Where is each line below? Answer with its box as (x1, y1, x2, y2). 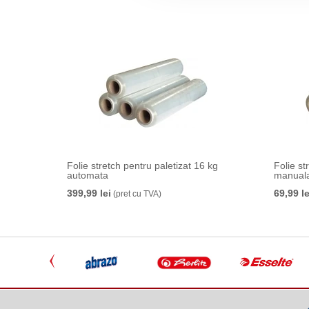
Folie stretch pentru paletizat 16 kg (67, 160, 218, 171)
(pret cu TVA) (111, 189, 161, 199)
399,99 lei (67, 188, 111, 199)
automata (67, 170, 108, 181)
